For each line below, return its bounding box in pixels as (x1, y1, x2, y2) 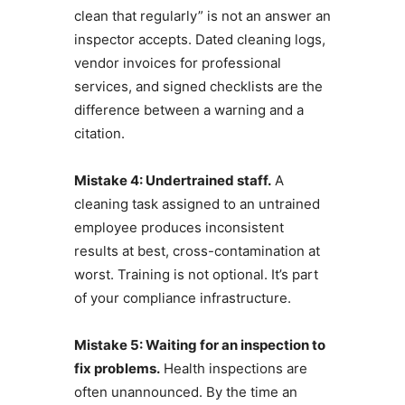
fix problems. (73, 360, 160, 378)
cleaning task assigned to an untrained (73, 195, 320, 213)
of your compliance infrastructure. (73, 289, 291, 307)
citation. (73, 125, 125, 143)
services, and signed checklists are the (73, 78, 323, 96)
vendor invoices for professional (73, 54, 281, 72)
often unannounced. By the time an (73, 383, 297, 401)
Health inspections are (159, 360, 307, 378)
